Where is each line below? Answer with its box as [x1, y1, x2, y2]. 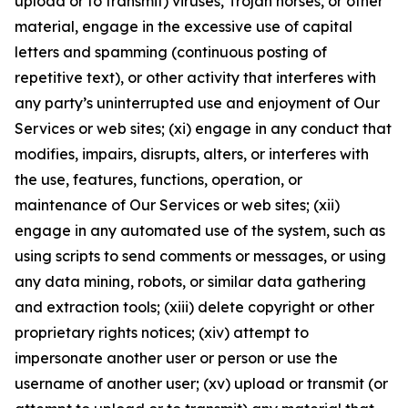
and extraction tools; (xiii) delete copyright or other [15, 298, 374, 316]
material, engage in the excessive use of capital [15, 17, 352, 36]
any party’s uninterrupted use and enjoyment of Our [15, 94, 380, 112]
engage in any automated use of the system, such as [15, 221, 385, 240]
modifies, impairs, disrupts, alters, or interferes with [15, 145, 369, 163]
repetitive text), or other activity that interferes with [15, 68, 376, 87]
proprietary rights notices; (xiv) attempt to [15, 323, 309, 342]
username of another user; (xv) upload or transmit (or [15, 374, 388, 393]
